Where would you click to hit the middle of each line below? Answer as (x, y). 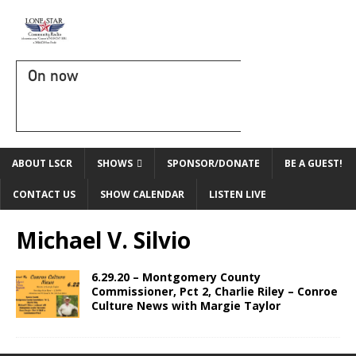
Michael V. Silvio (103, 240)
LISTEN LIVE (238, 194)
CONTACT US (44, 194)
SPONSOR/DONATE (213, 163)
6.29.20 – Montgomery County (176, 277)
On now (53, 75)
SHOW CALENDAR (142, 194)
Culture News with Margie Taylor (186, 306)
